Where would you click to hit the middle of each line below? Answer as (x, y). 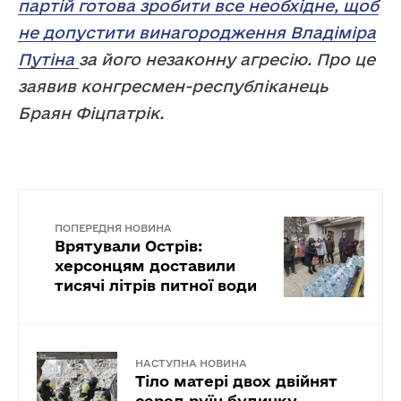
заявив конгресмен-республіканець (173, 85)
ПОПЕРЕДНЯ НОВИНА (113, 227)
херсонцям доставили (145, 265)
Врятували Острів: (128, 245)
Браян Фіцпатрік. (91, 112)
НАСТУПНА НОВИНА (191, 363)
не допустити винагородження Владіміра (197, 32)
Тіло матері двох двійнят (236, 380)
